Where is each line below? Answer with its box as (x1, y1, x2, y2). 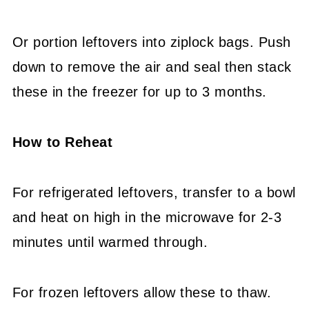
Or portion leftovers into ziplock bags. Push (12, 34, 291, 50)
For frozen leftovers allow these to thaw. (12, 285, 272, 301)
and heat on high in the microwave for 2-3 (12, 210, 282, 226)
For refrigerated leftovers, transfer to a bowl (12, 185, 296, 201)
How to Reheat (12, 134, 113, 150)
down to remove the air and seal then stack (12, 59, 292, 75)
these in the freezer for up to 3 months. (12, 84, 267, 100)
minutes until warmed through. (12, 235, 208, 250)
